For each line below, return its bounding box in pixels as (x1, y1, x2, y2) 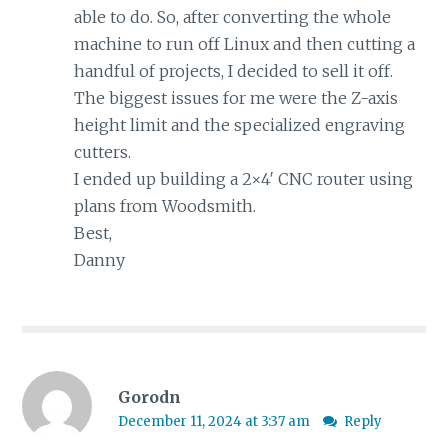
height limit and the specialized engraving (73, 115, 405, 136)
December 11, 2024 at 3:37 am (117, 412, 313, 430)
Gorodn (117, 386, 181, 407)
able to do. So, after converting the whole (73, 7, 391, 28)
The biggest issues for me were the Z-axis (73, 88, 398, 109)
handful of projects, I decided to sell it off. (73, 61, 393, 82)
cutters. (73, 142, 131, 163)
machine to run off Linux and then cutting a (73, 34, 415, 55)
